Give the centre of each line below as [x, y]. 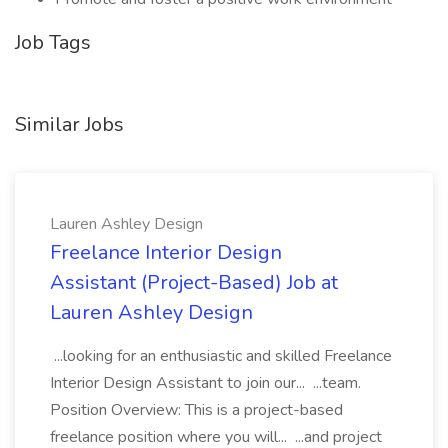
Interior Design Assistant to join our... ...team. [205, 383]
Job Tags [53, 42]
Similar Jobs [69, 124]
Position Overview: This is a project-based [196, 410]
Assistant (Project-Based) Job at [194, 282]
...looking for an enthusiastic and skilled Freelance [221, 356]
